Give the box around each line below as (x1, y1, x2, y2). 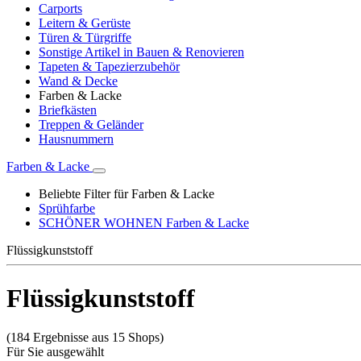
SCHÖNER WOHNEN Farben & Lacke (39, 216, 249, 230)
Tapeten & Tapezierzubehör (39, 60, 180, 74)
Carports (39, 2, 82, 16)
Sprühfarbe (39, 201, 95, 216)
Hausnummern (39, 132, 114, 147)
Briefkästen (39, 103, 97, 118)
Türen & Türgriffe (39, 31, 131, 45)
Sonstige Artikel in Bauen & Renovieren (39, 45, 244, 60)
